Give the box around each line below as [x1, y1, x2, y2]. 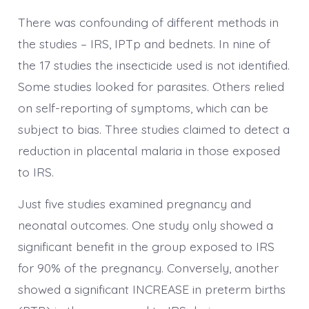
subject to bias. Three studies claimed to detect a [17, 121, 290, 137]
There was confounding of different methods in [17, 14, 279, 30]
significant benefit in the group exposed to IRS [17, 239, 275, 255]
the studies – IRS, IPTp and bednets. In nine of [17, 36, 270, 52]
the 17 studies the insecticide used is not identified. [17, 57, 290, 73]
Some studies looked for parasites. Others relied [17, 79, 284, 94]
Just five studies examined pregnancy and [17, 196, 251, 212]
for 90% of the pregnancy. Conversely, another [17, 260, 279, 276]
